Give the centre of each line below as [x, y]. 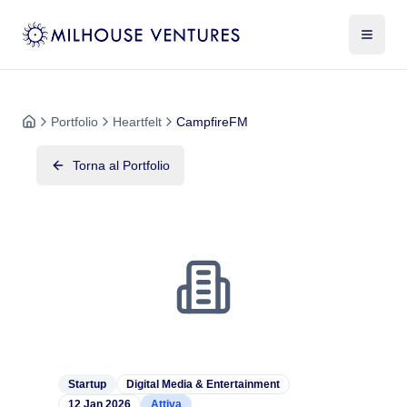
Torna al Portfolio [121, 165]
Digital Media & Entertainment [203, 384]
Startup [87, 384]
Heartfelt [137, 122]
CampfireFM [212, 122]
